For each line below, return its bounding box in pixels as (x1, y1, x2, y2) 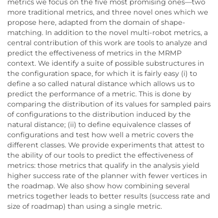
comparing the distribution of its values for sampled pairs (7, 99, 211, 109)
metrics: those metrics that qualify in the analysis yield (7, 161, 200, 170)
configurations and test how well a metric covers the (7, 130, 194, 139)
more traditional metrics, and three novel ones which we (7, 7, 208, 17)
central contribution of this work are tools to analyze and (7, 38, 207, 47)
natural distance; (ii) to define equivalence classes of (7, 120, 191, 129)
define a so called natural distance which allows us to (7, 79, 195, 88)
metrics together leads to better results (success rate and (7, 191, 210, 200)
